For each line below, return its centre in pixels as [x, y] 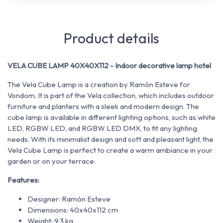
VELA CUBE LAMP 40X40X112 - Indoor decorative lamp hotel [109, 66]
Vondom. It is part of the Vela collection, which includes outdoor [111, 96]
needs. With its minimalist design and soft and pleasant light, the [111, 139]
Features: [23, 180]
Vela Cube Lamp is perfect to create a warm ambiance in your [110, 150]
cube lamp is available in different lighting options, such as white [111, 117]
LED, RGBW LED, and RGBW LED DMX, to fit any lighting [102, 128]
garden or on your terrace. [52, 161]
